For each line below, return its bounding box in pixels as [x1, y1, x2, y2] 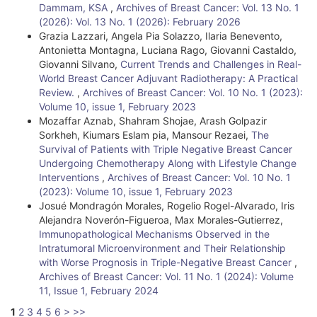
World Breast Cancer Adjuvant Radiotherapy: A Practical [39, 72, 298, 84]
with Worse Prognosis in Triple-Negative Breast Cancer [39, 256, 294, 268]
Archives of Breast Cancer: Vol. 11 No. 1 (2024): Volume [39, 270, 294, 282]
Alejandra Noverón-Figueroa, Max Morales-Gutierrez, [39, 214, 283, 226]
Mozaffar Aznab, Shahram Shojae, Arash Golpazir [39, 115, 267, 127]
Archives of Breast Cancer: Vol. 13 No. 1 [116, 1, 299, 13]
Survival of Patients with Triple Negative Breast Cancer [39, 143, 292, 155]
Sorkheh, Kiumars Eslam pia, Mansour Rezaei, [39, 129, 251, 141]
